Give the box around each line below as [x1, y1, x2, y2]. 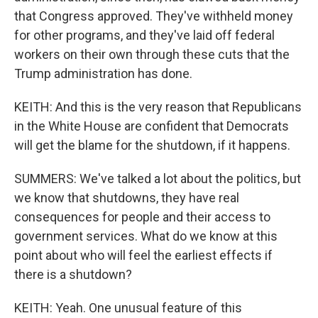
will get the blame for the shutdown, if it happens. [14, 138, 290, 153]
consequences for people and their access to [14, 209, 270, 224]
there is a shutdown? [14, 267, 132, 282]
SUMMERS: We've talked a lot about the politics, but [14, 171, 301, 186]
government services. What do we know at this [14, 229, 278, 243]
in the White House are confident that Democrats [14, 119, 289, 133]
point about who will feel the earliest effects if [14, 248, 273, 263]
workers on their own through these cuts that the [14, 47, 290, 62]
